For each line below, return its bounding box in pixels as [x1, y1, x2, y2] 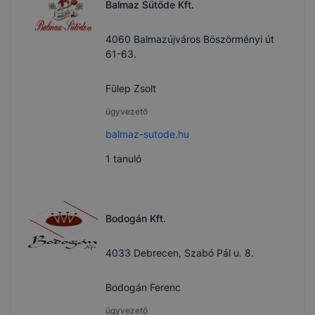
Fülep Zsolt [105, 82, 156, 95]
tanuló [110, 153, 141, 165]
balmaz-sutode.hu [105, 128, 189, 141]
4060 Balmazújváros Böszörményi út [105, 33, 274, 46]
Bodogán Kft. [105, 212, 166, 225]
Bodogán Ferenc [105, 281, 181, 294]
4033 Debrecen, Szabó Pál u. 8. [105, 247, 254, 259]
